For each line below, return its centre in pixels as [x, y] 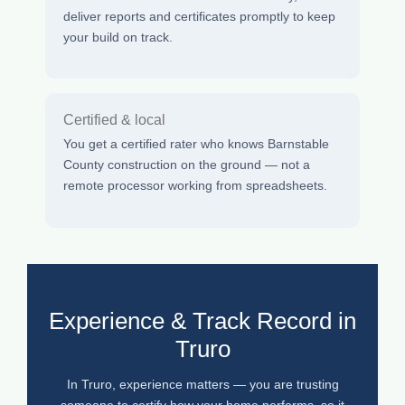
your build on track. [118, 38]
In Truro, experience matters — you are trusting [202, 384]
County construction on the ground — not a [187, 165]
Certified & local [114, 120]
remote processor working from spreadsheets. [195, 186]
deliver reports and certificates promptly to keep [199, 17]
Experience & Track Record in [202, 320]
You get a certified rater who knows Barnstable [196, 144]
